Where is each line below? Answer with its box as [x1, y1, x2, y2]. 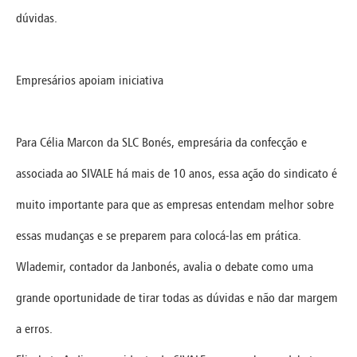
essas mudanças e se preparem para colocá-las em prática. [16, 227, 301, 243]
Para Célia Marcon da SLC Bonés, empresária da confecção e [16, 134, 307, 150]
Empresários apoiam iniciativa [16, 72, 163, 88]
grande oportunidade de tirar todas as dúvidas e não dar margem [16, 289, 338, 305]
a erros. [16, 320, 53, 336]
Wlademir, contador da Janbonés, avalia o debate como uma [16, 258, 313, 274]
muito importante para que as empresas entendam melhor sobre [16, 196, 334, 212]
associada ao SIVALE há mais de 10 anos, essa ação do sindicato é [16, 165, 337, 181]
